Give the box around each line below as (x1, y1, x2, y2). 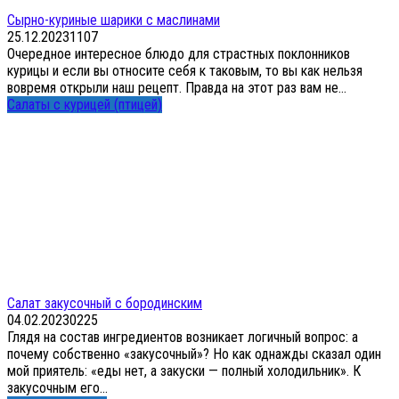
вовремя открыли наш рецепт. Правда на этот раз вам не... (7, 78, 346, 96)
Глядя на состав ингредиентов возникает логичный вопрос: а (7, 328, 358, 346)
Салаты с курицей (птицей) (7, 95, 162, 113)
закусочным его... (7, 379, 108, 396)
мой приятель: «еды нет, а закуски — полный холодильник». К (7, 362, 361, 379)
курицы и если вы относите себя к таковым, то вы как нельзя (7, 61, 362, 79)
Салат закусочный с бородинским (7, 294, 202, 312)
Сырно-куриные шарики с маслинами (7, 11, 220, 28)
